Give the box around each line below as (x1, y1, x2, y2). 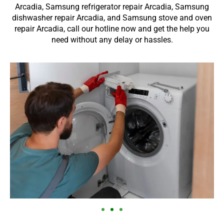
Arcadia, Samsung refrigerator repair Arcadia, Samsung (15, 1, 209, 11)
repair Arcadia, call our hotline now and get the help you (14, 23, 209, 33)
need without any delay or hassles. (51, 34, 173, 44)
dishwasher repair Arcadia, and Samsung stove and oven (12, 12, 212, 22)
